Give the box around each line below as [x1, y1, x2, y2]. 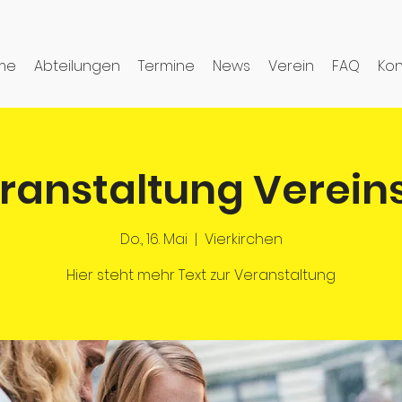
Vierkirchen [204, 229, 283, 249]
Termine [138, 56, 195, 76]
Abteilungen [34, 56, 120, 76]
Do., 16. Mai [119, 229, 188, 249]
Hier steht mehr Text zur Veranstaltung [66, 265, 336, 285]
